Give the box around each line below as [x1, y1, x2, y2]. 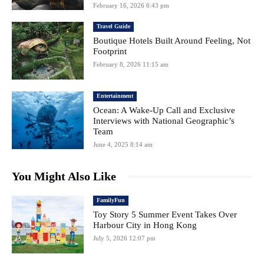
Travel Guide [97, 23, 131, 30]
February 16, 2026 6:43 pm [93, 2, 170, 9]
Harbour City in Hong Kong [93, 220, 197, 230]
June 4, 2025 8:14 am [93, 141, 153, 148]
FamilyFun [97, 197, 126, 204]
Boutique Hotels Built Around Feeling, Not [93, 36, 251, 46]
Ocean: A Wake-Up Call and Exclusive [93, 105, 236, 115]
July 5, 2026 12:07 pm [93, 235, 156, 242]
